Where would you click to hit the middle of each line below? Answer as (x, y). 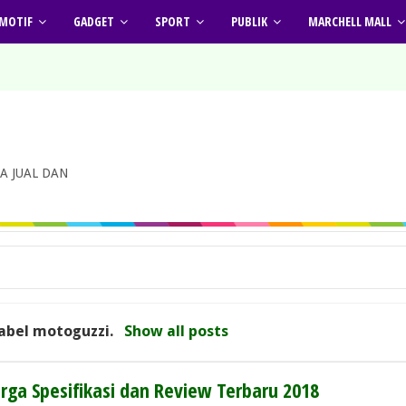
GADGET (94, 21)
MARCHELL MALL (350, 21)
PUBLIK (249, 21)
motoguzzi (72, 331)
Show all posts (176, 331)
